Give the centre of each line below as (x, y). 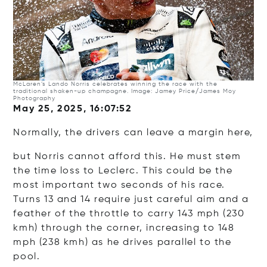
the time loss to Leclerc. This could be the (123, 171)
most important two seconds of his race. (119, 185)
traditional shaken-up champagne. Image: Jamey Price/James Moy (125, 91)
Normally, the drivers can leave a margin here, (133, 133)
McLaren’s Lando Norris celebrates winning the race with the (116, 84)
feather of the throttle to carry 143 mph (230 (129, 214)
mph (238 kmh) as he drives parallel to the (122, 242)
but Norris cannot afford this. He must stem (127, 156)
